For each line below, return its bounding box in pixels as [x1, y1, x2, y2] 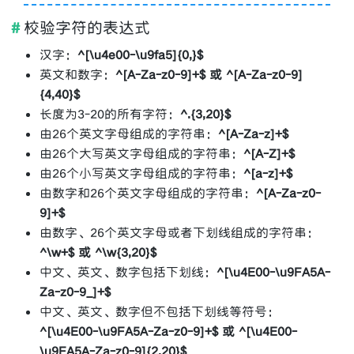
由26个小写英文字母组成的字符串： [40, 164, 243, 182]
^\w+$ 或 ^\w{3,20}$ [40, 243, 156, 261]
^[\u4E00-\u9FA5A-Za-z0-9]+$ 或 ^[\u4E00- [40, 322, 297, 340]
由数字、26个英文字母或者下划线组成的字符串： [40, 224, 319, 241]
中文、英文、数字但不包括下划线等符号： [40, 303, 280, 320]
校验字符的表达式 [24, 17, 150, 38]
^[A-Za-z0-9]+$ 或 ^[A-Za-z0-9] [115, 66, 303, 83]
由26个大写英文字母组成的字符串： [40, 145, 243, 162]
